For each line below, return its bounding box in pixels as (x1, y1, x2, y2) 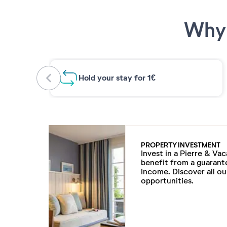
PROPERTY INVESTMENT (141, 140, 221, 149)
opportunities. (141, 176, 194, 186)
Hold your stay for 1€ (79, 72, 156, 83)
